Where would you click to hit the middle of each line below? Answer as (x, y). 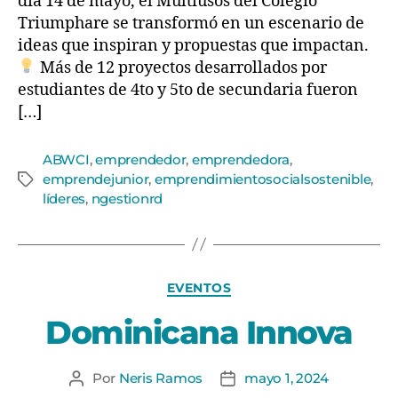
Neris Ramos (161, 378)
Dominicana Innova (199, 332)
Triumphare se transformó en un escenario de (191, 23)
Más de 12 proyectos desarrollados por (181, 68)
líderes (64, 198)
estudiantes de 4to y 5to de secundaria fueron (188, 90)
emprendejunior (96, 179)
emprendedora (240, 159)
